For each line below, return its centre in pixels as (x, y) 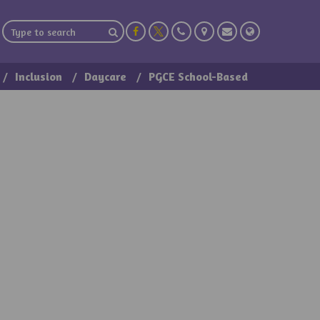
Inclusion (38, 76)
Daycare (105, 76)
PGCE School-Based (198, 76)
